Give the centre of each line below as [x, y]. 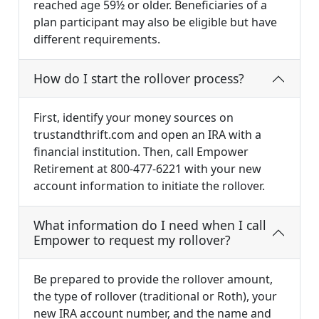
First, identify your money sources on [134, 118]
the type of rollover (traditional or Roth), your [155, 297]
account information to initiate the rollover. [149, 186]
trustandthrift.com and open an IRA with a [147, 135]
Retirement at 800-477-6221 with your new [147, 169]
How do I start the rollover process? [139, 79]
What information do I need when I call [150, 225]
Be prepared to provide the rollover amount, [153, 279]
